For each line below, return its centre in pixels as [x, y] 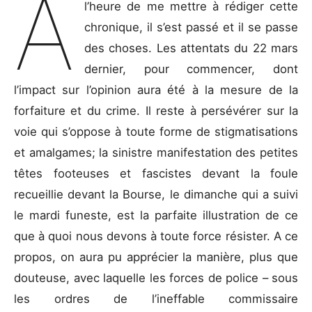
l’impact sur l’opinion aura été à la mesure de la [156, 90]
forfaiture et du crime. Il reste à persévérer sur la [156, 111]
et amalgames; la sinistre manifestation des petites [156, 153]
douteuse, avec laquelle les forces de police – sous [156, 278]
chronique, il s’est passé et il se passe [191, 28]
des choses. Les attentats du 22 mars [191, 48]
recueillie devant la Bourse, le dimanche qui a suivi [156, 195]
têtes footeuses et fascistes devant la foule [156, 174]
